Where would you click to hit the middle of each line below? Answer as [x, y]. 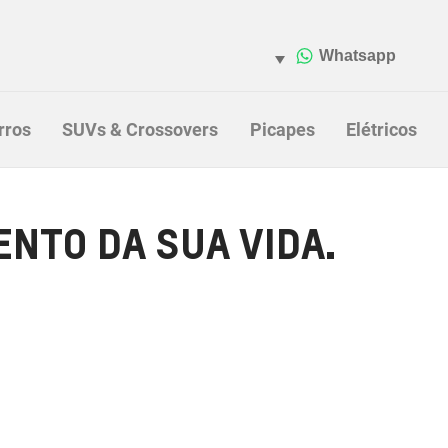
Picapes [282, 130]
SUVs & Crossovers [140, 130]
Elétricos [381, 130]
